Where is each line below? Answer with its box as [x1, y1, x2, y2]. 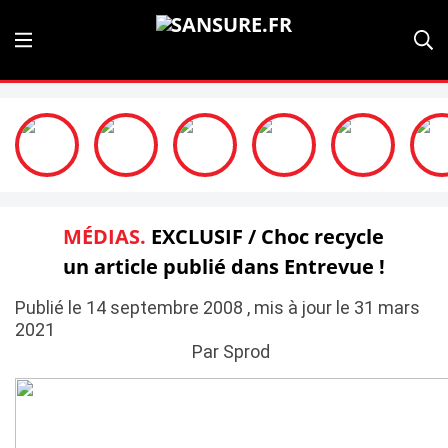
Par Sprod [192, 341, 271, 362]
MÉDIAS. [63, 223, 147, 250]
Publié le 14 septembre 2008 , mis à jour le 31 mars [15, 297, 420, 318]
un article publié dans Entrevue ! [63, 253, 385, 280]
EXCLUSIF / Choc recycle [146, 223, 385, 250]
